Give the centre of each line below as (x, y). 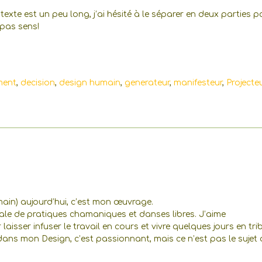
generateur (147, 82)
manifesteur (198, 82)
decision (38, 82)
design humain (90, 82)
